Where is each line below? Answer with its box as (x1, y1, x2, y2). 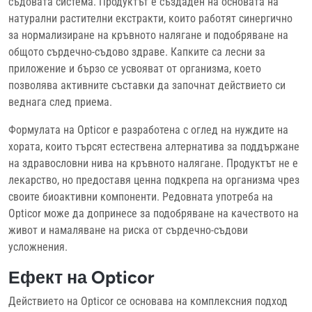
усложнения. (8, 240, 68, 253)
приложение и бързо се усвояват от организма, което (8, 61, 261, 75)
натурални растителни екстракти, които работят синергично (8, 11, 292, 25)
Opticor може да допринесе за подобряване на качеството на (8, 206, 299, 220)
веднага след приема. (8, 95, 112, 109)
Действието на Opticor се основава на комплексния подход (8, 294, 288, 308)
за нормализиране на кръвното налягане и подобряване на (8, 28, 288, 42)
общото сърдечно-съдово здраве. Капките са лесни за (8, 45, 265, 58)
